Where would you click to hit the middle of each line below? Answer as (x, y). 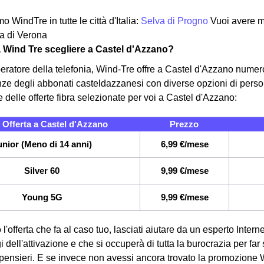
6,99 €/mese (184, 144)
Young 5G (42, 197)
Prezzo (184, 124)
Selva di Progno (176, 21)
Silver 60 (42, 170)
